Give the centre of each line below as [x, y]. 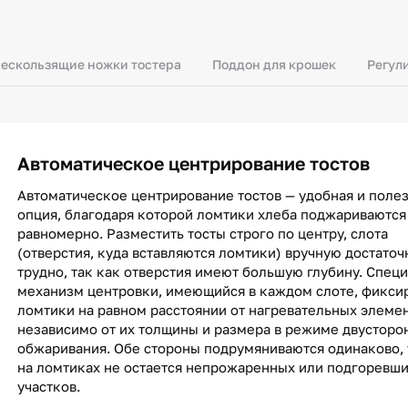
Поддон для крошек [274, 64]
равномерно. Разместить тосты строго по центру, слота [203, 233]
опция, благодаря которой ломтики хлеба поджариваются [212, 214]
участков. [49, 386]
